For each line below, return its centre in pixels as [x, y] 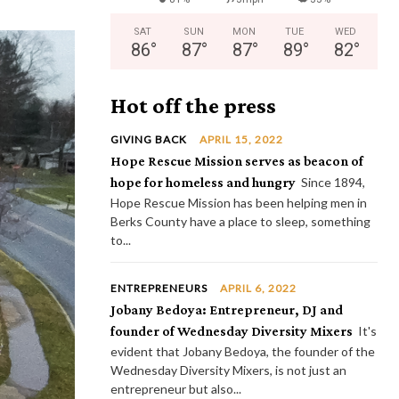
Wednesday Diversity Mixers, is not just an [228, 370]
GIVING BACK [149, 139]
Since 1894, [333, 182]
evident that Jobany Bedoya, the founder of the [243, 351]
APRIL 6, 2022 [258, 288]
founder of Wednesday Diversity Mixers [232, 331]
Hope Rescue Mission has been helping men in [239, 203]
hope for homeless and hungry [203, 182]
